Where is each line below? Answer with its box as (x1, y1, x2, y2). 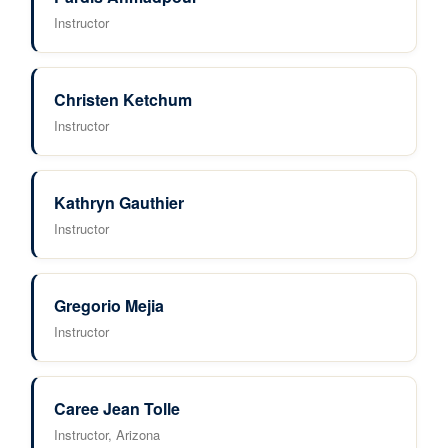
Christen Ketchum (54, 88, 192, 111)
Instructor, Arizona (54, 425, 160, 444)
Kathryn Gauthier (54, 191, 184, 214)
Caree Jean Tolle (54, 397, 180, 420)
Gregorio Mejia (54, 294, 164, 317)
